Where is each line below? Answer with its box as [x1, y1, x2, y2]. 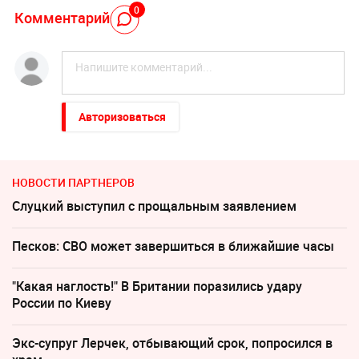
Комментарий [14, 8, 110, 28]
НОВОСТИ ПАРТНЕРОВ [12, 174, 135, 190]
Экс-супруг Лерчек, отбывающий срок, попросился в [12, 333, 333, 352]
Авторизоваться [78, 108, 166, 124]
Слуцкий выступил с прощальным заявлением [12, 196, 296, 215]
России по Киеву [12, 293, 111, 312]
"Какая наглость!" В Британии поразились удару [12, 276, 302, 295]
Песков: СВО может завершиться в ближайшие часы [12, 236, 334, 255]
